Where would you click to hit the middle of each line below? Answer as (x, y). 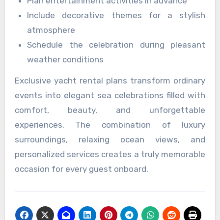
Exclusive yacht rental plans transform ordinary (110, 81)
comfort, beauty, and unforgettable (110, 110)
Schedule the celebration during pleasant (116, 45)
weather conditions (66, 60)
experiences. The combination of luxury (110, 125)
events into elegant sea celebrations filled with (110, 96)
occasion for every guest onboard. (81, 169)
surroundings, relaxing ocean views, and (110, 140)
